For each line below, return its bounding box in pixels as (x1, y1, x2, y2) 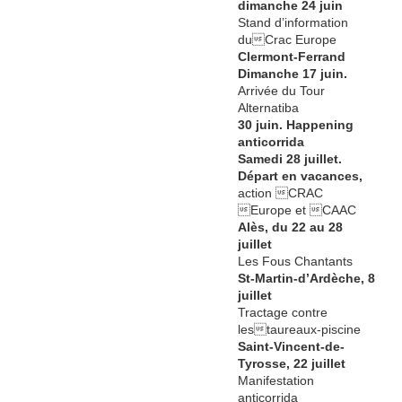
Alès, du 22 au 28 (238, 220, 344, 235)
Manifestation (238, 373, 315, 389)
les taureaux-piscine (238, 322, 362, 337)
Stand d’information (238, 15, 349, 31)
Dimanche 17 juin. (238, 66, 348, 82)
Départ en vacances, (238, 169, 363, 184)
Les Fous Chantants (238, 254, 354, 269)
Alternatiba (238, 100, 300, 116)
